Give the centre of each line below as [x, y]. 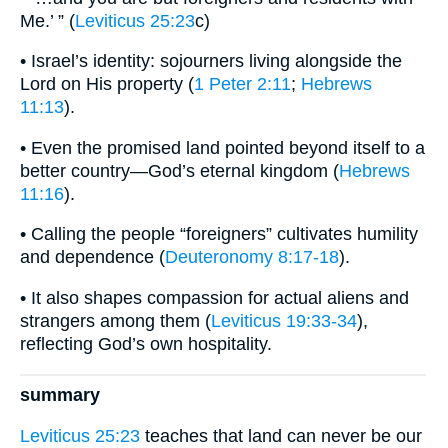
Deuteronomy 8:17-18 [252, 257]
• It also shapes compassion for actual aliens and [214, 297]
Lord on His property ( [107, 84]
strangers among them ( [115, 320]
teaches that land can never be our [281, 435]
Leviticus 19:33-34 [284, 320]
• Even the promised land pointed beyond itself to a [222, 147]
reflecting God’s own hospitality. [146, 343]
